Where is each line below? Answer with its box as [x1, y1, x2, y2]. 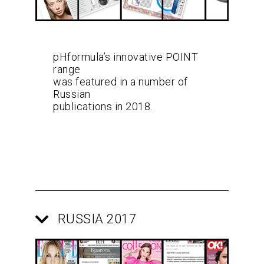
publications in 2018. [53, 100, 153, 113]
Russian [53, 88, 91, 101]
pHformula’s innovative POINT [53, 51, 198, 64]
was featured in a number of [53, 75, 188, 88]
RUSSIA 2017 [57, 212, 136, 227]
